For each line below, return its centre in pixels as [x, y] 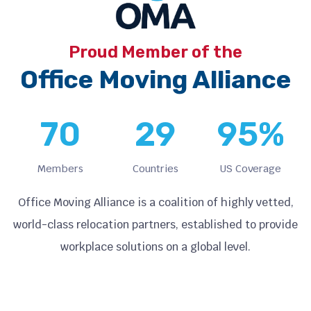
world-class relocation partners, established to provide [155, 224]
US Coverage [251, 168]
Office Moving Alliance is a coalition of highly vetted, [155, 202]
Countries [155, 168]
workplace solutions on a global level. [155, 246]
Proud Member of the [155, 52]
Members [60, 168]
